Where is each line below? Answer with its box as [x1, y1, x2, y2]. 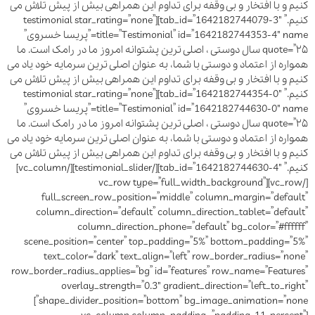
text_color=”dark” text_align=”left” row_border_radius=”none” [44, 250, 308, 264]
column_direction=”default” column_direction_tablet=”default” [36, 205, 308, 220]
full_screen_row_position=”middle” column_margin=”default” [41, 191, 308, 205]
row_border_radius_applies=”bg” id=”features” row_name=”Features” [11, 264, 308, 279]
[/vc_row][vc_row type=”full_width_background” [98, 176, 266, 191]
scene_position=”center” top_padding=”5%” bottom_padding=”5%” [24, 235, 308, 250]
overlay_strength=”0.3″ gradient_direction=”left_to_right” [61, 279, 308, 294]
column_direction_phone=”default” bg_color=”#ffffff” [77, 220, 308, 235]
